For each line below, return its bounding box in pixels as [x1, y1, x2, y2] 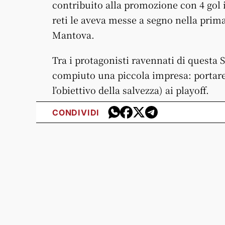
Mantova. [52, 28, 94, 41]
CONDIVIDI [52, 107, 100, 118]
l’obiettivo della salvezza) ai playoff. [52, 83, 209, 96]
